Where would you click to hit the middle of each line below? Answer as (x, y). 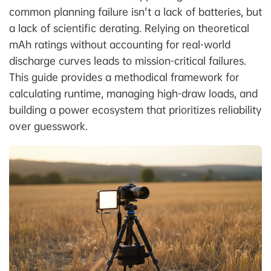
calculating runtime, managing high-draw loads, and (133, 93)
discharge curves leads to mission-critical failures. (128, 60)
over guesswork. (48, 126)
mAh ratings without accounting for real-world (120, 44)
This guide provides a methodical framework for (124, 77)
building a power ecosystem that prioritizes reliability (135, 109)
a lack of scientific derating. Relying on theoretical (129, 28)
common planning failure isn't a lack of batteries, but (135, 11)
